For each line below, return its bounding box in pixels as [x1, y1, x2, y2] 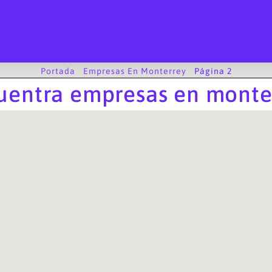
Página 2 [194, 66, 232, 76]
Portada [40, 66, 75, 76]
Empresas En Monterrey [83, 66, 186, 76]
